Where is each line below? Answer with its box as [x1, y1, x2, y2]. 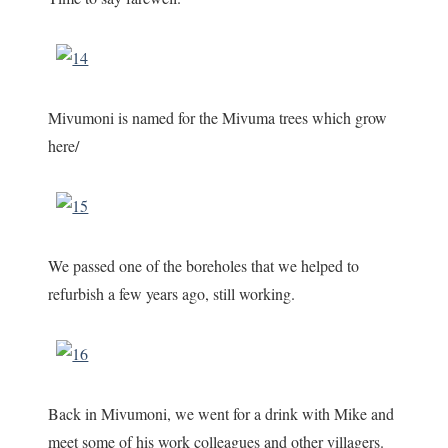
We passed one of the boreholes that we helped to [48, 254, 360, 276]
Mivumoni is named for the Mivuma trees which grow [48, 106, 388, 128]
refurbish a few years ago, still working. [48, 282, 296, 304]
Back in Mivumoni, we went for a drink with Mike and [48, 402, 395, 424]
